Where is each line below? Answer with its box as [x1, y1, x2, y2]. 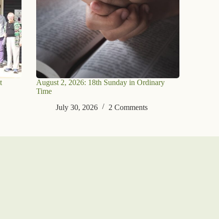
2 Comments [108, 103, 148, 111]
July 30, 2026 [55, 103, 98, 111]
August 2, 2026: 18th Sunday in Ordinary [36, 78, 165, 87]
